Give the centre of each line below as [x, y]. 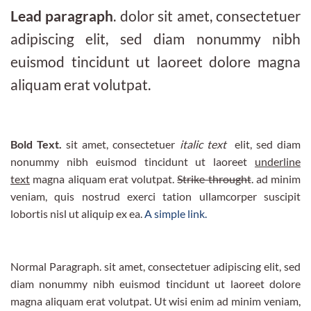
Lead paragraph [62, 15]
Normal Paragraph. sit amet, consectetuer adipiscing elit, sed [155, 266]
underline [278, 161]
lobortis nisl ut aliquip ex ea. [77, 213]
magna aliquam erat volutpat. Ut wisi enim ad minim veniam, [155, 301]
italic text [207, 144]
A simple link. [176, 213]
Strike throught [214, 178]
